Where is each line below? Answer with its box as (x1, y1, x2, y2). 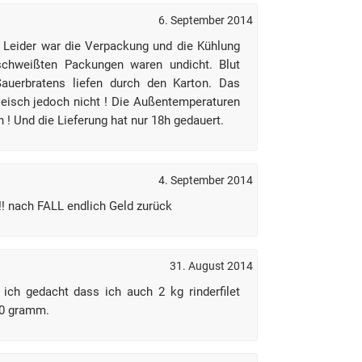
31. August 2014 (170, 259, 253, 272)
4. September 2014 (158, 174, 253, 187)
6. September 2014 (158, 14, 253, 27)
